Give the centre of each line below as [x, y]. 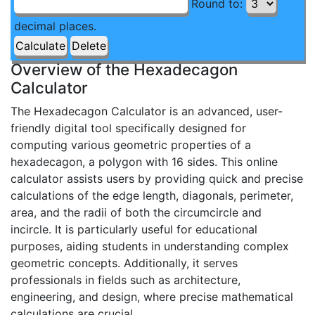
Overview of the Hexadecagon [124, 70]
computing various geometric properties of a [131, 145]
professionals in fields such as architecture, [126, 280]
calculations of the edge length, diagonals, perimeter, [152, 196]
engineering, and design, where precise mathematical [152, 297]
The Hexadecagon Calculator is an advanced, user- [147, 111]
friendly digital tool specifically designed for [128, 128]
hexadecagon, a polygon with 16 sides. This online [144, 162]
